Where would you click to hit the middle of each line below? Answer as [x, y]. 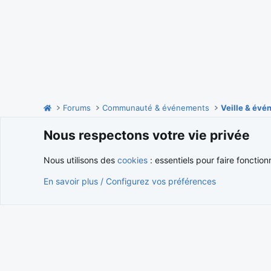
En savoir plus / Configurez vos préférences [130, 181]
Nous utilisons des [80, 160]
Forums [77, 108]
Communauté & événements [156, 108]
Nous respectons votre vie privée [147, 135]
